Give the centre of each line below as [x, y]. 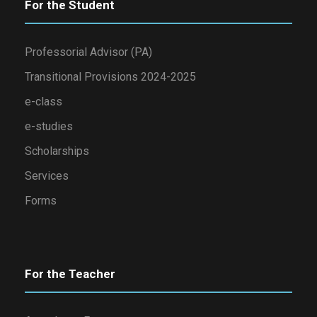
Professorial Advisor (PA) [88, 52]
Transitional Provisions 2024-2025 [110, 77]
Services [47, 176]
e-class [44, 102]
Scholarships [57, 151]
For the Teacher [70, 274]
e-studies [49, 127]
